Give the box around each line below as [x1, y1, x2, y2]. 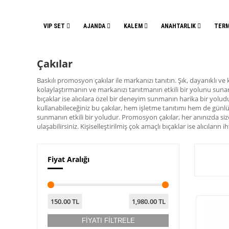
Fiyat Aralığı [48, 154, 89, 164]
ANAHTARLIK [161, 22, 197, 30]
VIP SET [43, 22, 66, 30]
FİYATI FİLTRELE [81, 217, 135, 224]
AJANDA [83, 22, 107, 30]
